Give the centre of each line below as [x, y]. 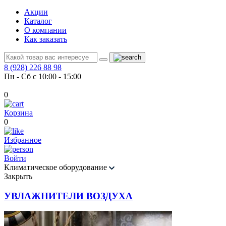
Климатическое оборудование [56, 167]
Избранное [23, 140]
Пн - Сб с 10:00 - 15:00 [43, 76]
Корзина [18, 113]
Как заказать [46, 39]
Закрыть [18, 176]
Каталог [38, 21]
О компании [45, 30]
